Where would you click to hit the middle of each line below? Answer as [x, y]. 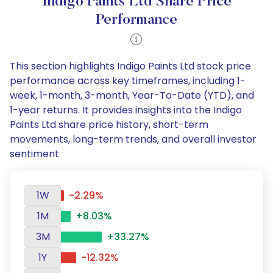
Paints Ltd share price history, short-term [109, 125]
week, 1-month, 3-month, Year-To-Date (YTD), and [132, 95]
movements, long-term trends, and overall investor [133, 139]
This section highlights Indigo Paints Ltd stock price [130, 66]
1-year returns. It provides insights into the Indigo [126, 110]
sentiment [34, 154]
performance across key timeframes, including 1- [128, 81]
